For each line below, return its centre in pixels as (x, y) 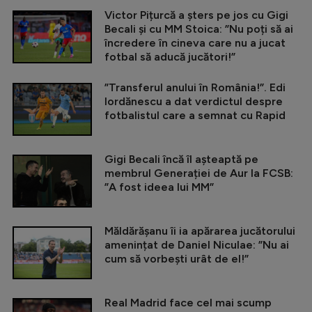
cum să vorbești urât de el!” (177, 259)
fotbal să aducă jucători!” (170, 57)
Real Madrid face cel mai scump (188, 303)
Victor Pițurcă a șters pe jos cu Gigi (196, 15)
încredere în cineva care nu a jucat (195, 43)
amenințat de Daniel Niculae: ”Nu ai (197, 245)
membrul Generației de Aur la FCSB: (199, 173)
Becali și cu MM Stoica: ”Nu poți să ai (199, 29)
